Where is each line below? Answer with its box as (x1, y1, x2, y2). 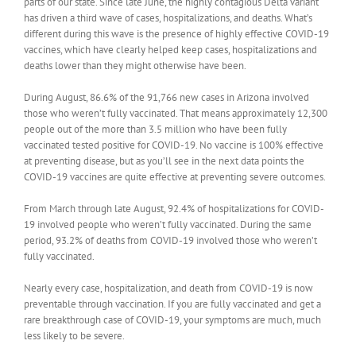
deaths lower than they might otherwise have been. (24, 58, 246, 72)
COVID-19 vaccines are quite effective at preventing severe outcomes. (24, 169, 327, 184)
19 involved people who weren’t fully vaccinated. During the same (24, 217, 311, 231)
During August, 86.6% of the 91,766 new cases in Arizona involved (24, 90, 309, 104)
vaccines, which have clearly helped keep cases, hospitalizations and (24, 42, 317, 56)
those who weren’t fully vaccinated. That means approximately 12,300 (24, 106, 327, 120)
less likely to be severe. (24, 328, 125, 342)
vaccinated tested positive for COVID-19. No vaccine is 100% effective (24, 137, 323, 152)
